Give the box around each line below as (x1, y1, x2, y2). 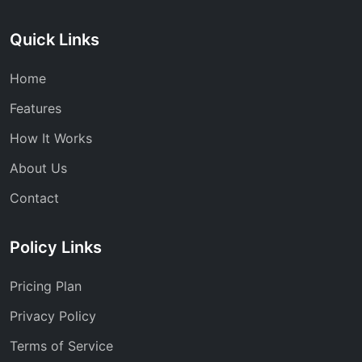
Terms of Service (10, 338, 113, 354)
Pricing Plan (10, 278, 82, 294)
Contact (10, 190, 59, 206)
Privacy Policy (10, 308, 96, 324)
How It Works (10, 130, 92, 146)
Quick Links (10, 30, 99, 49)
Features (10, 100, 61, 116)
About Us (10, 160, 67, 176)
